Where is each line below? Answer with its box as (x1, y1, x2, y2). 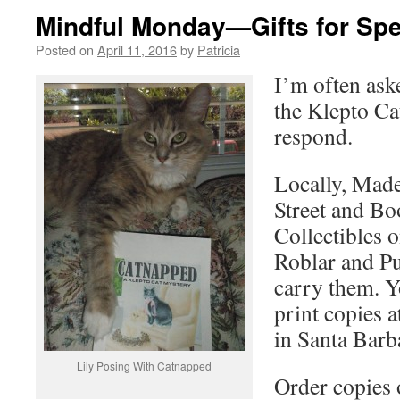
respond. (274, 121, 353, 151)
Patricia (197, 40, 240, 59)
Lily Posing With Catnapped (77, 358, 212, 373)
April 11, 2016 (97, 40, 177, 59)
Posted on (36, 40, 94, 59)
